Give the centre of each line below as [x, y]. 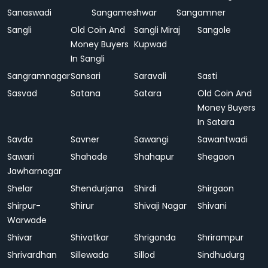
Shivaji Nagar [160, 206]
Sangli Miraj [157, 30]
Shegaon [216, 157]
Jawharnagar [34, 171]
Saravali [150, 76]
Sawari [21, 157]
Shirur [82, 206]
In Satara [216, 122]
